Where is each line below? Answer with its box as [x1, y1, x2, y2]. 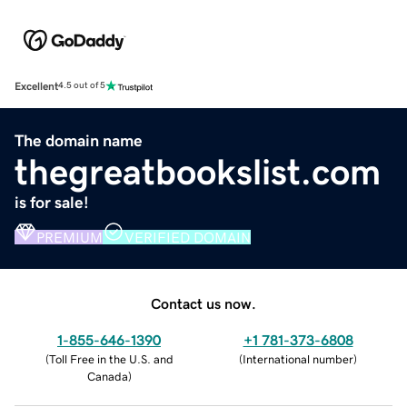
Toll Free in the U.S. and [48, 352, 174, 365]
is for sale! [15, 194, 89, 211]
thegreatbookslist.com [15, 153, 381, 190]
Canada [86, 370, 128, 382]
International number [243, 352, 353, 365]
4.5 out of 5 [58, 81, 105, 91]
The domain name [15, 132, 143, 149]
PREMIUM [36, 229, 103, 244]
